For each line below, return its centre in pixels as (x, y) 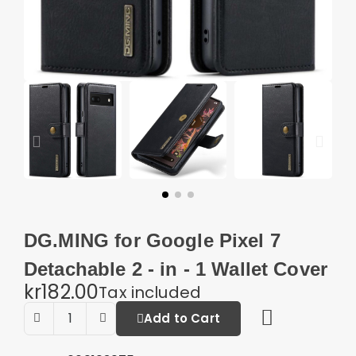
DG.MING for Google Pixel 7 (152, 240)
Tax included (150, 292)
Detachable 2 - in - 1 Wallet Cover (176, 269)
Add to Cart (182, 318)
